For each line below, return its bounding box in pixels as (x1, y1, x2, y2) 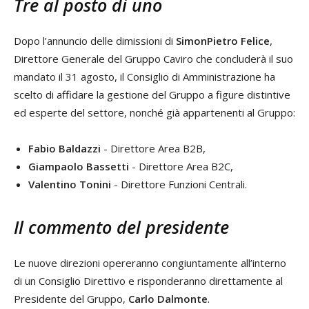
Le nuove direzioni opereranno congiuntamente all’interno (14, 255, 286, 270)
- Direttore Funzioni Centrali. (111, 177, 247, 191)
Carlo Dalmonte (128, 291, 208, 306)
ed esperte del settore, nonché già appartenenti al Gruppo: (14, 105, 295, 119)
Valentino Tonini (28, 177, 111, 191)
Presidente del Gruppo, (14, 291, 128, 306)
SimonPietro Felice (176, 33, 270, 48)
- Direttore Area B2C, (129, 159, 233, 173)
